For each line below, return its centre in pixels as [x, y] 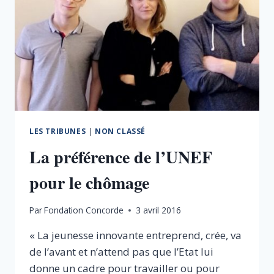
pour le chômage [89, 182]
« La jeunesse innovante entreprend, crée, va [135, 235]
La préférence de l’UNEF [121, 157]
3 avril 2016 [159, 210]
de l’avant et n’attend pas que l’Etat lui [121, 252]
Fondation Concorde [84, 210]
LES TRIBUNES [58, 131]
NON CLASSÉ [120, 131]
